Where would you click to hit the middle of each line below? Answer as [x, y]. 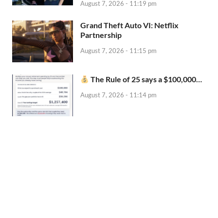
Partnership [101, 35]
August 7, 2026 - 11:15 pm [118, 50]
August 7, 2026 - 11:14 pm [118, 95]
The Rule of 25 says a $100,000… [146, 79]
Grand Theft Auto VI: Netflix [129, 25]
